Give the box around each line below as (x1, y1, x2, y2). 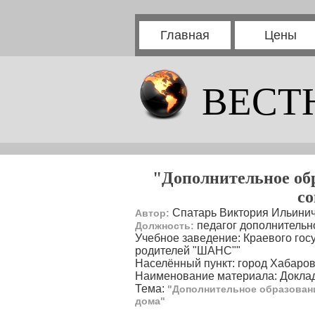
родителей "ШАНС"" (135, 245, 240, 257)
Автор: (135, 207, 169, 219)
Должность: (135, 220, 194, 231)
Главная (160, 28, 210, 42)
